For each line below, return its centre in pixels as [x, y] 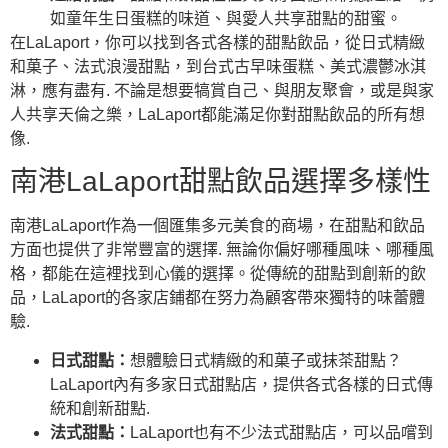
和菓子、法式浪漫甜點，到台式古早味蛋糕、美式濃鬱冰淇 [218, 66]
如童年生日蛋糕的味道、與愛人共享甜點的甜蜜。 [226, 18]
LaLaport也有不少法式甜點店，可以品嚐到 [281, 432]
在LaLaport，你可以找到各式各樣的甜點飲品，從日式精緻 [217, 42]
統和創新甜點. [100, 408]
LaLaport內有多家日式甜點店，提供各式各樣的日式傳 [241, 384]
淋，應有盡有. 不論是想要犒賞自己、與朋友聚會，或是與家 [222, 90]
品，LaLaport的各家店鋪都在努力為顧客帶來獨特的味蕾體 [217, 298]
